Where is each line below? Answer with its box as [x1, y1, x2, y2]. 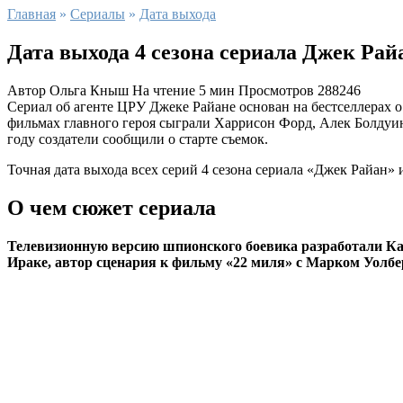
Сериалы [70, 6, 125, 22]
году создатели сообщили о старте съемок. [7, 130, 268, 147]
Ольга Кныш [46, 82, 129, 98]
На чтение [132, 82, 195, 98]
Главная [7, 6, 56, 22]
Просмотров [238, 82, 314, 98]
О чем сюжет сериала [7, 195, 216, 219]
